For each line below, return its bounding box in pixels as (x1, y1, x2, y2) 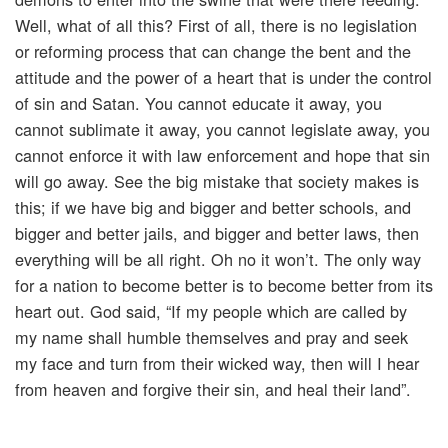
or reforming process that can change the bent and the (15, 39, 411, 64)
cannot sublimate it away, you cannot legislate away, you (15, 117, 430, 142)
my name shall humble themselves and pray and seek (15, 325, 408, 350)
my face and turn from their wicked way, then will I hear (15, 351, 419, 376)
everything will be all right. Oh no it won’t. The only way (15, 247, 421, 272)
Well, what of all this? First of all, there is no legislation (15, 13, 417, 38)
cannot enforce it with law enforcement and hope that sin (15, 143, 430, 168)
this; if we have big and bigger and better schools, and (15, 195, 411, 220)
